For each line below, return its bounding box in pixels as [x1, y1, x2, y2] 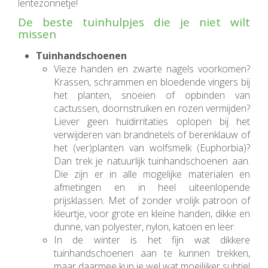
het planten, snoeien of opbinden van [54, 89, 250, 102]
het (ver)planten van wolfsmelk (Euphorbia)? [54, 141, 250, 155]
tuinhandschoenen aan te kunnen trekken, [54, 246, 250, 260]
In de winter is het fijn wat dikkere [54, 233, 250, 247]
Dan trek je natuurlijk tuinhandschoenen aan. [54, 154, 250, 168]
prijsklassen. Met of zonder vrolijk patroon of [54, 194, 250, 208]
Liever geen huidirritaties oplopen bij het [54, 115, 250, 129]
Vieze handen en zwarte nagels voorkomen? [54, 62, 250, 76]
